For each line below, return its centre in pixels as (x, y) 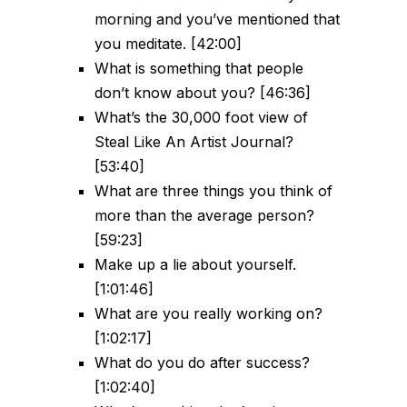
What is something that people (199, 69)
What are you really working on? (208, 314)
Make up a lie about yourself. (195, 265)
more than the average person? (204, 216)
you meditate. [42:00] (168, 44)
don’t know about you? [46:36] (203, 93)
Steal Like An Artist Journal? (194, 142)
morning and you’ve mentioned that (217, 20)
